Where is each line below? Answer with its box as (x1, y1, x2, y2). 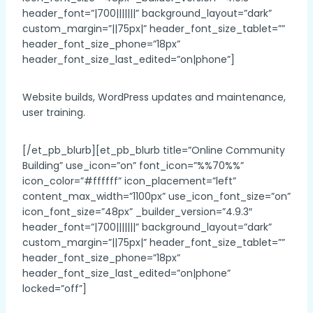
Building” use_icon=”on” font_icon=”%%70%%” (22, 158, 244, 173)
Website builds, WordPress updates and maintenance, (22, 89, 286, 104)
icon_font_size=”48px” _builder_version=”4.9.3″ (22, 204, 252, 219)
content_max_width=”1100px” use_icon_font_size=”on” (22, 189, 291, 203)
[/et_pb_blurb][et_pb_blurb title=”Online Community (22, 143, 285, 157)
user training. (22, 105, 85, 119)
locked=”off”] (22, 281, 87, 296)
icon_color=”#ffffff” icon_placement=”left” (22, 173, 236, 188)
